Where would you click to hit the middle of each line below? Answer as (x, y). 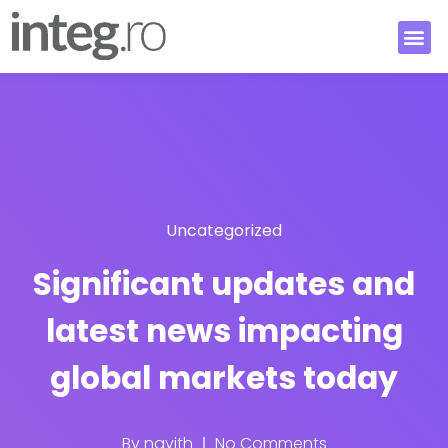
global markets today (224, 377)
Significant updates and (224, 283)
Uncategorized (224, 230)
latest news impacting (224, 330)
